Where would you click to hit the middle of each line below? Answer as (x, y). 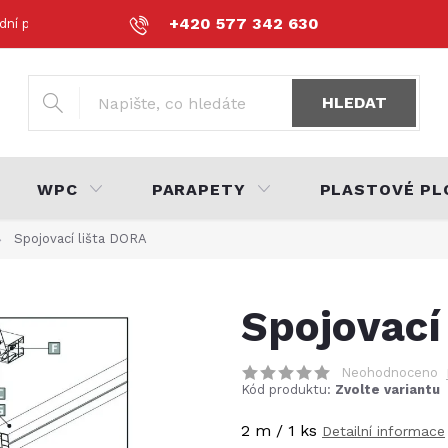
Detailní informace (383, 431)
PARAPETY (198, 189)
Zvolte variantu (387, 389)
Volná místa (405, 23)
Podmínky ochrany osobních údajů (226, 23)
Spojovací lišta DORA (80, 238)
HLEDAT (354, 102)
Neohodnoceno (389, 372)
